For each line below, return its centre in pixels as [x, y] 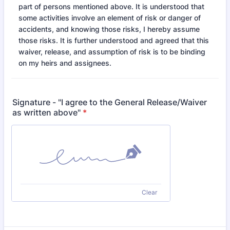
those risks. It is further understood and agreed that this [114, 40]
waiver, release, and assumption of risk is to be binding [112, 52]
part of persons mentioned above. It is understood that [111, 6]
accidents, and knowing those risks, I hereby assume [109, 29]
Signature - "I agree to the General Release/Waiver [110, 102]
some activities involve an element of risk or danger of [110, 18]
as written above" [46, 112]
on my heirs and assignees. [65, 63]
